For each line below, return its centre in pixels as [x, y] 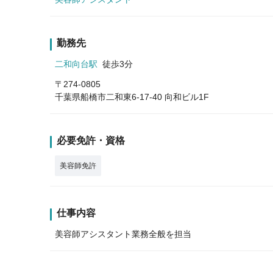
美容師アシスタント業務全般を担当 [123, 234]
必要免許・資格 [91, 140]
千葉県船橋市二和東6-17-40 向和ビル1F [132, 97]
